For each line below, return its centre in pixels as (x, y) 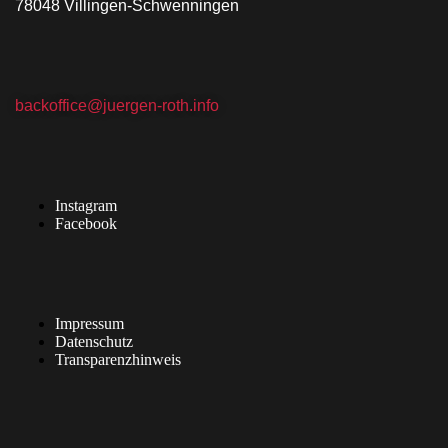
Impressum (89, 323)
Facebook (86, 223)
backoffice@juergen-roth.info (117, 105)
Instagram (86, 205)
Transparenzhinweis (118, 359)
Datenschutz (94, 341)
